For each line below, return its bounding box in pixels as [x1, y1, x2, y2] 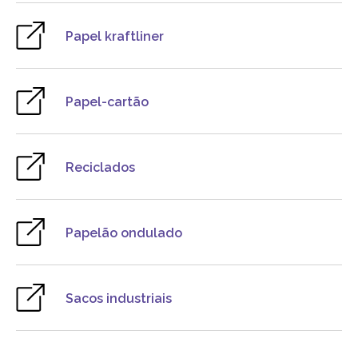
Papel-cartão [66, 94, 149, 109]
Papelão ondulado [66, 225, 182, 241]
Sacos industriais [66, 291, 172, 306]
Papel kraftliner [66, 29, 164, 44]
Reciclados [66, 160, 135, 175]
